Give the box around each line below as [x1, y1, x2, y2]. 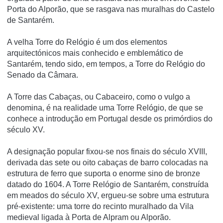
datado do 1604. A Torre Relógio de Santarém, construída [7, 180, 209, 189]
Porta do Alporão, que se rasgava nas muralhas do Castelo [7, 5, 215, 14]
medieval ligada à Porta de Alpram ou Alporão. [7, 213, 171, 222]
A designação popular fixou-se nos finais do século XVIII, [7, 147, 207, 156]
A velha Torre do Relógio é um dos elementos [7, 38, 167, 47]
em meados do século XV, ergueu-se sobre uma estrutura [7, 191, 209, 200]
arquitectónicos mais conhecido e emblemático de [7, 49, 183, 58]
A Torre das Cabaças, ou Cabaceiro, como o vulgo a [7, 93, 190, 102]
